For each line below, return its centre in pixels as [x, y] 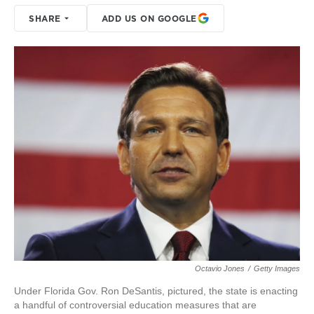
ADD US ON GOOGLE [149, 18]
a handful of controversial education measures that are [135, 305]
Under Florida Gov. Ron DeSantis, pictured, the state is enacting [156, 291]
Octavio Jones [220, 268]
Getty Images [277, 268]
